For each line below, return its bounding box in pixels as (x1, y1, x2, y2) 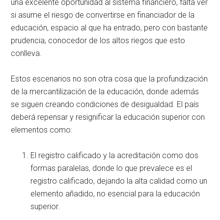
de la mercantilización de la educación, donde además (11, 86, 199, 96)
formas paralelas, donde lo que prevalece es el (30, 163, 192, 173)
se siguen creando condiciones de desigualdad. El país (11, 99, 199, 109)
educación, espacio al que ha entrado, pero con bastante (11, 23, 208, 32)
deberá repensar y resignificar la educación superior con (11, 112, 205, 122)
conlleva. (11, 48, 42, 58)
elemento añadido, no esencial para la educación (30, 189, 200, 198)
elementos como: (11, 125, 73, 135)
